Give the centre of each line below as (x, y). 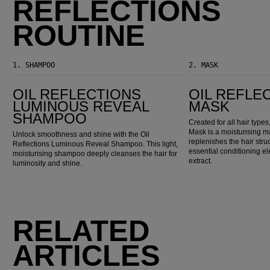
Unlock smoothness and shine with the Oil (81, 134)
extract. (201, 161)
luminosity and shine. (48, 163)
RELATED (81, 231)
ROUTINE (79, 35)
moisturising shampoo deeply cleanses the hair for (95, 153)
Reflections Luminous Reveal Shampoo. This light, (96, 144)
